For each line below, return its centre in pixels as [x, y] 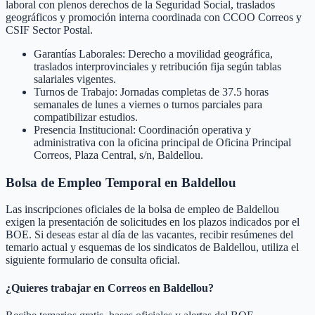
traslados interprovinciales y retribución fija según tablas [157, 66]
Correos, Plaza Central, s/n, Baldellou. [118, 155]
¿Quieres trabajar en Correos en [84, 288]
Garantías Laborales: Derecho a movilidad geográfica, [153, 54]
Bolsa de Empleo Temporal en [94, 182]
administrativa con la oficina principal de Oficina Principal [162, 142]
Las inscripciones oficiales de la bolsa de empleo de [121, 210]
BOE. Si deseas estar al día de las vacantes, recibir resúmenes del [149, 235]
